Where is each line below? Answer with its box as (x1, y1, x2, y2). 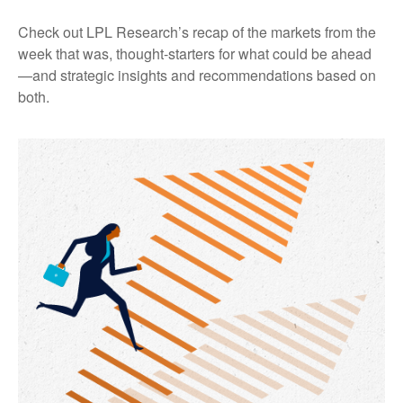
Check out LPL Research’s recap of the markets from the (18, 22, 376, 42)
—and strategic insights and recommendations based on (18, 65, 376, 85)
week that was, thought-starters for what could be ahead (18, 43, 372, 64)
